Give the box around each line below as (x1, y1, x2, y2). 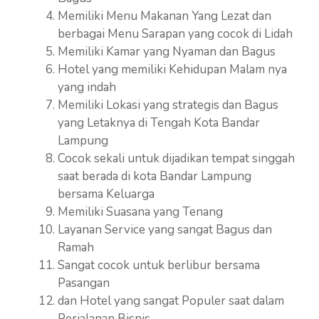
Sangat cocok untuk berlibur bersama (58, 256, 260, 273)
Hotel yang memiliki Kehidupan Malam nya (58, 61, 287, 78)
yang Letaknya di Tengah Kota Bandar (58, 114, 260, 131)
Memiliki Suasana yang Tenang (58, 203, 223, 220)
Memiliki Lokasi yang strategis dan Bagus (58, 96, 278, 113)
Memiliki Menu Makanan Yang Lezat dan (58, 7, 271, 24)
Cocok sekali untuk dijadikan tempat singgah (58, 150, 295, 167)
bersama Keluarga (58, 185, 155, 202)
